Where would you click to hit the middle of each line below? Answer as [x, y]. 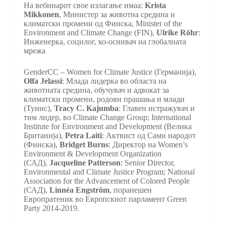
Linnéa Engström [79, 190]
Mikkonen [41, 14]
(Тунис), [39, 108]
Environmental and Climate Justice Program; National [109, 172]
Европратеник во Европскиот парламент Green [105, 199]
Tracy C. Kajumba [86, 108]
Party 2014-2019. [51, 208]
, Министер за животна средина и [117, 14]
